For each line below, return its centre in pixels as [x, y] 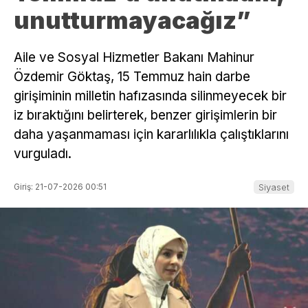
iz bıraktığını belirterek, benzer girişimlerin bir [145, 115]
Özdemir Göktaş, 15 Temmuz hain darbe [132, 76]
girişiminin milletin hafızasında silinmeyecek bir [150, 96]
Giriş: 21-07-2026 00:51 [60, 186]
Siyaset [274, 187]
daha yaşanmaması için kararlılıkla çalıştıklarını [151, 134]
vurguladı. [43, 153]
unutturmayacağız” [132, 20]
